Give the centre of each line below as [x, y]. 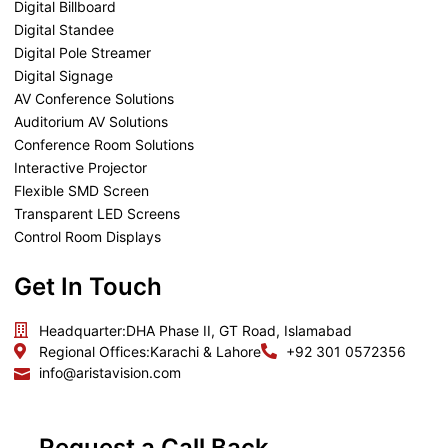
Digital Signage [63, 75]
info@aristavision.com [110, 372]
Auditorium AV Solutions [91, 121]
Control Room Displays [87, 236]
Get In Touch [88, 286]
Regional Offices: [94, 351]
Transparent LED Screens [97, 213]
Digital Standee [64, 29]
